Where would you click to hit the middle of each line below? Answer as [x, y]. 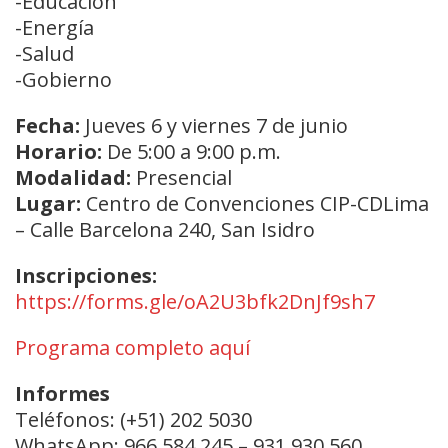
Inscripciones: [86, 275]
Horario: [58, 151]
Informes [62, 393]
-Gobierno [63, 79]
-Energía [54, 27]
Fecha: [47, 125]
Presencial [184, 177]
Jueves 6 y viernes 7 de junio [214, 125]
